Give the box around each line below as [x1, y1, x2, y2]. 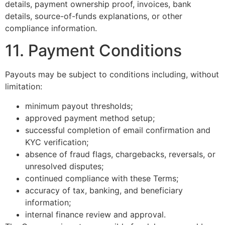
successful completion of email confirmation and [25, 125, 210, 135]
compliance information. [5, 23, 97, 33]
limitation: [5, 81, 42, 92]
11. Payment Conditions [5, 41, 182, 61]
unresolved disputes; [25, 161, 103, 171]
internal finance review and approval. [25, 209, 166, 219]
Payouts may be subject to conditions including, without [5, 69, 219, 80]
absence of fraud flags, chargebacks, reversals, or [25, 149, 215, 159]
